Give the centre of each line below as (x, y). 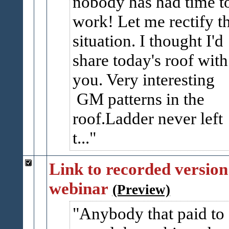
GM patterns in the (138, 99)
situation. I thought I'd (148, 41)
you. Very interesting (143, 79)
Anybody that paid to (152, 213)
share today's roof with (150, 60)
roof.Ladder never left (147, 118)
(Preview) (141, 190)
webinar (78, 188)
